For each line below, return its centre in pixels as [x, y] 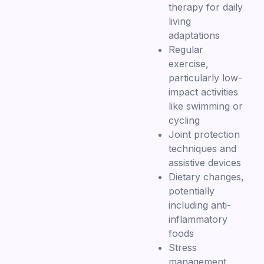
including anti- [200, 205]
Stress [183, 247]
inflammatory [198, 219]
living [180, 21]
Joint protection [204, 134]
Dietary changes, [207, 176]
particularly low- [206, 77]
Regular [186, 49]
